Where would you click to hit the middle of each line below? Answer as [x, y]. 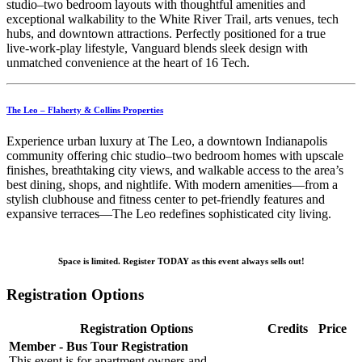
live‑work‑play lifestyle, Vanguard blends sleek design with [157, 48]
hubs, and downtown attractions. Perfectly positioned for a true [166, 33]
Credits [288, 329]
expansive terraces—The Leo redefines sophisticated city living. [169, 214]
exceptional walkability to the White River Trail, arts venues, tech [173, 19]
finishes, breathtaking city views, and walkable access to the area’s [175, 170]
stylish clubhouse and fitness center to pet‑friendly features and [166, 200]
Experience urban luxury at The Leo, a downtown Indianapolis [167, 141]
